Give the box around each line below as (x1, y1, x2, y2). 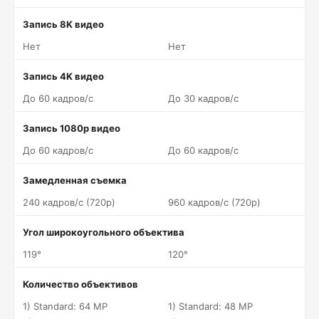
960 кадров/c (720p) (168, 197, 261, 208)
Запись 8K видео (23, 19, 104, 30)
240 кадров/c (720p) (23, 197, 115, 208)
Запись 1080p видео (23, 122, 120, 134)
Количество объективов (23, 278, 138, 290)
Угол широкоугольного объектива (23, 226, 184, 238)
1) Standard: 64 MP (23, 300, 108, 312)
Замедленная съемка (23, 174, 127, 186)
